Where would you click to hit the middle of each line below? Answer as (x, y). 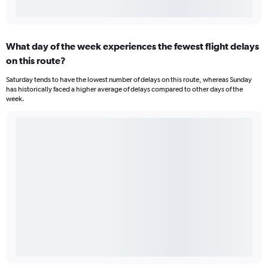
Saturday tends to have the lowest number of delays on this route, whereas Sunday (129, 80)
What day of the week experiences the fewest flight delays (133, 46)
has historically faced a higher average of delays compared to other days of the (124, 89)
